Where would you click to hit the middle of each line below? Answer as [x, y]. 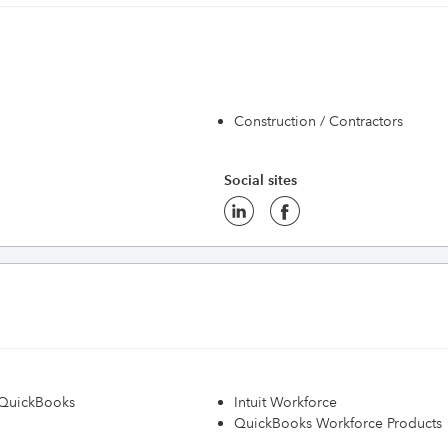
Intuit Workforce [285, 402]
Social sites [260, 180]
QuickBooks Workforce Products [338, 423]
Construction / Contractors [318, 121]
